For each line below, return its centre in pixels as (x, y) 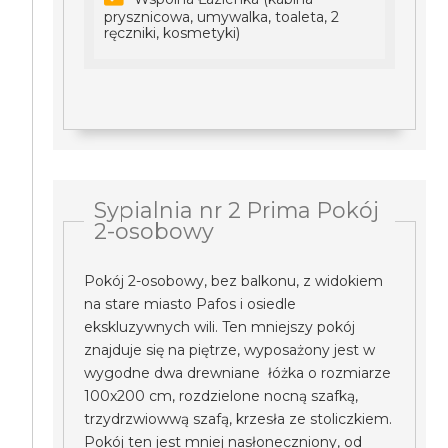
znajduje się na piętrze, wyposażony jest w (230, 350)
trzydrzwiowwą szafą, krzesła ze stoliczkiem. (238, 419)
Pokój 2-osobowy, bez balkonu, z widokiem (234, 281)
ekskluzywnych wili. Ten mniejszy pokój (220, 327)
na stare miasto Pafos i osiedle (190, 304)
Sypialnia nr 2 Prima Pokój (237, 210)
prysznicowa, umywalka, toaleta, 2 (222, 17)
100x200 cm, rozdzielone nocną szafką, (221, 396)
